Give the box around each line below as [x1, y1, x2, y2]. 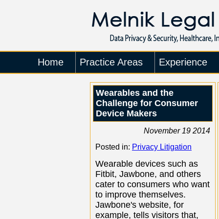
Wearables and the [96, 88, 174, 98]
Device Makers [96, 109, 157, 118]
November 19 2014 [144, 127, 210, 135]
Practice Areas [80, 57, 143, 67]
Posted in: [95, 143, 132, 151]
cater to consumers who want [95, 179, 210, 189]
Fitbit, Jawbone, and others [95, 169, 201, 179]
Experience [159, 57, 207, 67]
